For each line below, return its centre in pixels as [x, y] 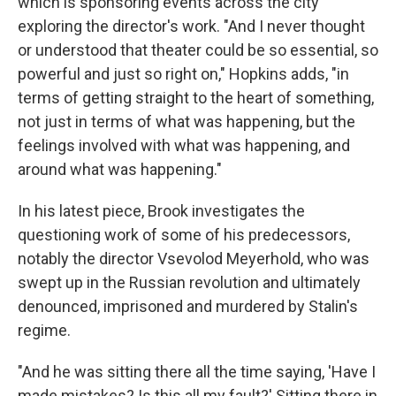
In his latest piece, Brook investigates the [161, 211]
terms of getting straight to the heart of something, [196, 98]
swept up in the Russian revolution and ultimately [189, 283]
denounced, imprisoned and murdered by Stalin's [188, 307]
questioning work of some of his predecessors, [184, 235]
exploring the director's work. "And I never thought [191, 27]
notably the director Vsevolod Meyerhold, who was [194, 259]
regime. [44, 331]
